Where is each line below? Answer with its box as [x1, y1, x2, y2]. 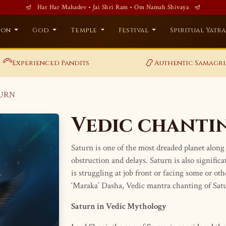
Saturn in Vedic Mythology [71, 201, 166, 212]
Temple [70, 26, 99, 35]
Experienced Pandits [12, 59, 89, 68]
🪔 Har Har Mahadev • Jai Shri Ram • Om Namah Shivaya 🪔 [25, 3, 201, 11]
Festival [119, 26, 150, 35]
